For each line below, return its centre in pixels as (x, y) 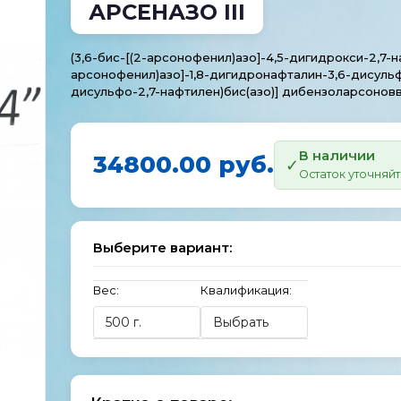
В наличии (337, 155)
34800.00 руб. (183, 165)
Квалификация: (246, 290)
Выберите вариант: (162, 247)
